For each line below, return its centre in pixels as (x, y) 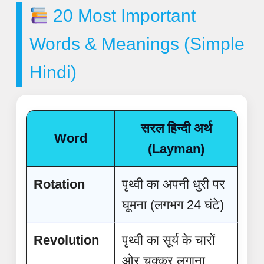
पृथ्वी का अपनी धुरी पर (174, 184)
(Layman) (176, 149)
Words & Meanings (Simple (137, 44)
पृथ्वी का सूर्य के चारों (169, 240)
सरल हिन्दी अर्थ (176, 128)
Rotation (59, 184)
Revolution (66, 240)
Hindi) (53, 72)
